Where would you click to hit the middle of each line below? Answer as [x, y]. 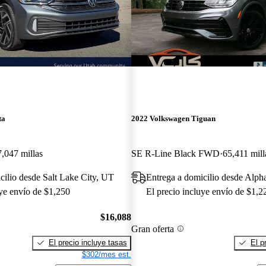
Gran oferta [152, 229]
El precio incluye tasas [88, 242]
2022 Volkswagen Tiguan [173, 119]
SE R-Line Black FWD [175, 154]
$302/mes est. [106, 254]
